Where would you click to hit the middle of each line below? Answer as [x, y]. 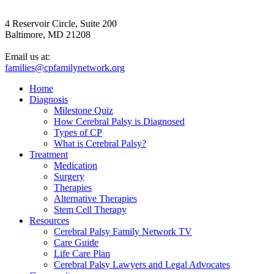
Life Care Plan [82, 254]
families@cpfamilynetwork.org [65, 68]
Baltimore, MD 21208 [48, 35]
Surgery [69, 177]
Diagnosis [49, 100]
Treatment [49, 155]
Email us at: [28, 57]
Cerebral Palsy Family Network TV [123, 232]
